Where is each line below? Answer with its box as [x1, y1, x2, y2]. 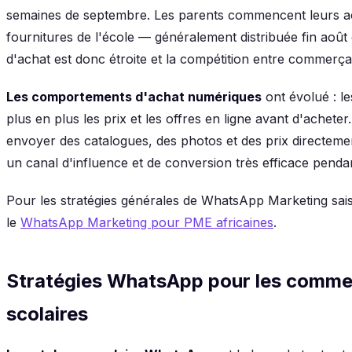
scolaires [6, 302, 88, 325]
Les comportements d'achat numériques [6, 88, 262, 104]
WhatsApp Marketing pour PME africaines [20, 214, 273, 230]
